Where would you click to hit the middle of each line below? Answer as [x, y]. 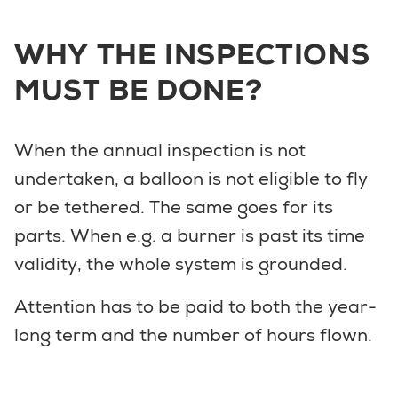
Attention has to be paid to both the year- [195, 306]
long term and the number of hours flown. [193, 334]
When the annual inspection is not [160, 150]
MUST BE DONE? [139, 89]
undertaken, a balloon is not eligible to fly [191, 178]
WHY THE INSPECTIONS [192, 54]
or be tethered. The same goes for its [174, 207]
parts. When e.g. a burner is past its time [190, 235]
